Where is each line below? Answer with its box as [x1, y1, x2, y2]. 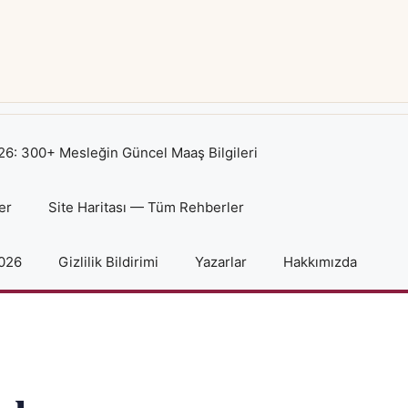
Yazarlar [195, 253, 247, 270]
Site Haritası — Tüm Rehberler [48, 199, 244, 216]
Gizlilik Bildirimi [58, 253, 158, 270]
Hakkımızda [283, 253, 357, 270]
